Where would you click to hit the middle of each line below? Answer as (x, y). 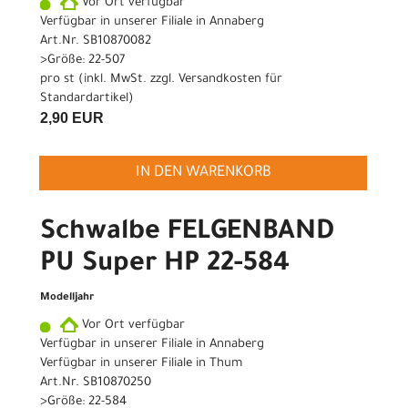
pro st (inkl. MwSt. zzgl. (109, 80)
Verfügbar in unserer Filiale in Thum (141, 364)
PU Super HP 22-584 (165, 265)
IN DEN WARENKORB (203, 173)
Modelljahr (67, 299)
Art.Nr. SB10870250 (96, 383)
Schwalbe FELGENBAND (187, 234)
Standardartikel (84, 99)
